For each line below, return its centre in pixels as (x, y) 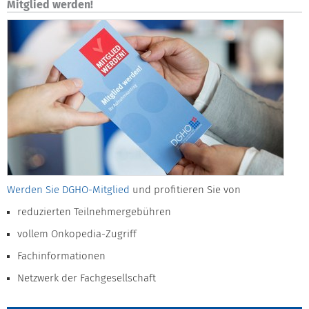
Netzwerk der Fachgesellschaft (87, 278)
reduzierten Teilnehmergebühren (94, 212)
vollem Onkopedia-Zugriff (77, 234)
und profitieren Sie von (185, 190)
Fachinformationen (61, 256)
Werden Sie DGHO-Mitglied (68, 190)
